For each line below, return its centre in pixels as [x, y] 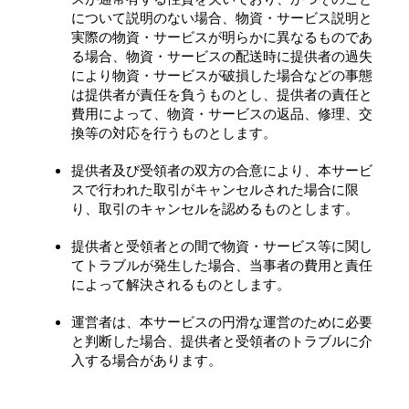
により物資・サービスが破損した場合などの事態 [222, 74]
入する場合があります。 [147, 359]
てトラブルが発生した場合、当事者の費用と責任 [222, 264]
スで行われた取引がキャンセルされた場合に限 [215, 189]
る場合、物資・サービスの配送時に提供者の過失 [222, 55]
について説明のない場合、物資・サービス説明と [222, 17]
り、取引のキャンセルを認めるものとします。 [215, 208]
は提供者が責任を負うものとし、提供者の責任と [222, 94]
